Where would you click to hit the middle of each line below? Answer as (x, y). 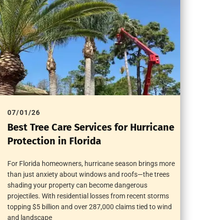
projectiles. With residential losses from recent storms (88, 196)
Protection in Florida (55, 141)
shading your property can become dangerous (78, 185)
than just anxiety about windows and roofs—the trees (89, 175)
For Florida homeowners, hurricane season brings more (91, 164)
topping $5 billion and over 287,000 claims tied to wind (90, 207)
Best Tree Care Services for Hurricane (91, 127)
